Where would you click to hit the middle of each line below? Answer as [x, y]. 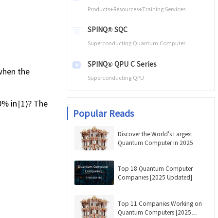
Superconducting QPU [116, 77]
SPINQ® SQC [107, 29]
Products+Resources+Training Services [136, 9]
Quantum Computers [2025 [154, 212]
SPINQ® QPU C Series [122, 64]
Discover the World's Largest [155, 134]
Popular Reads [103, 113]
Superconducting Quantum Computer [136, 43]
